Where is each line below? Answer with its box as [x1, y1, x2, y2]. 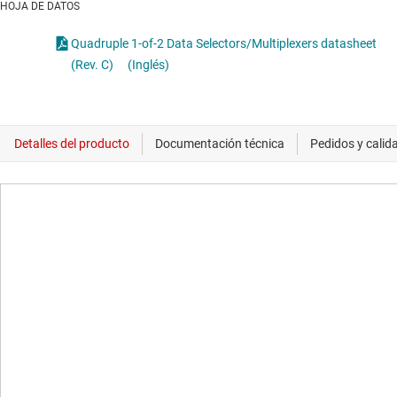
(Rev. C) [71, 58, 113, 73]
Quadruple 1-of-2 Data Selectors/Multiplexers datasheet [71, 36, 377, 51]
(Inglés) [128, 58, 169, 73]
